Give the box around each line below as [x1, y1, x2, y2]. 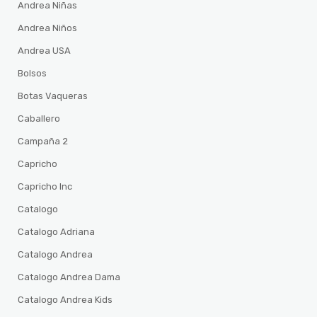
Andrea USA [18, 45, 71, 56]
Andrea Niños [18, 23, 78, 33]
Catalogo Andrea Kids [18, 294, 113, 305]
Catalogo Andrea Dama [18, 272, 121, 282]
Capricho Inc [18, 181, 73, 192]
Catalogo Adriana [18, 226, 96, 237]
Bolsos [18, 68, 47, 79]
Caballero [18, 113, 61, 124]
